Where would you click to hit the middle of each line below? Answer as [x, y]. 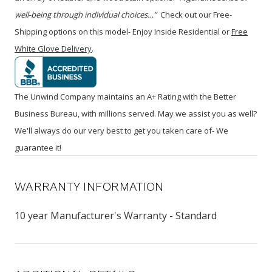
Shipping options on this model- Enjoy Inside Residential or [123, 31]
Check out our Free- [194, 14]
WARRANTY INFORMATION [89, 186]
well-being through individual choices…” [86, 14]
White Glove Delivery [53, 48]
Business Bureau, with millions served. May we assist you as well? [136, 113]
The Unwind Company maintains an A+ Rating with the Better [125, 96]
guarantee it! [38, 147]
